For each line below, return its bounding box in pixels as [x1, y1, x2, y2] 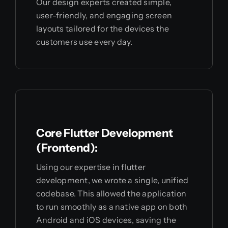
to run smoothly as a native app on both [36, 201, 188, 212]
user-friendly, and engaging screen [36, 10, 173, 20]
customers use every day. [36, 36, 133, 47]
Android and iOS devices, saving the [36, 214, 177, 225]
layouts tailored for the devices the [36, 23, 169, 34]
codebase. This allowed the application [36, 188, 187, 198]
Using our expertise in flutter [36, 161, 146, 172]
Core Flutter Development [36, 126, 174, 140]
